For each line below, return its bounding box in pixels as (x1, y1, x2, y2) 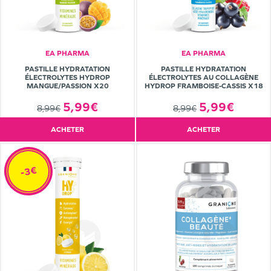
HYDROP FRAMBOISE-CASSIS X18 (144, 81, 263, 90)
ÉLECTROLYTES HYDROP (25, 73, 110, 82)
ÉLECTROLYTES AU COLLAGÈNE (149, 73, 258, 82)
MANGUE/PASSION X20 (26, 81, 109, 90)
